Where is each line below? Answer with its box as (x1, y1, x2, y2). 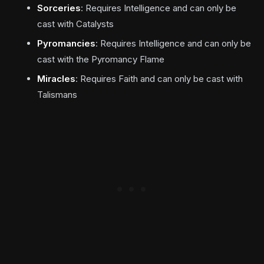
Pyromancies (37, 37, 95, 49)
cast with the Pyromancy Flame (37, 53, 164, 65)
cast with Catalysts (37, 18, 114, 29)
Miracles (37, 72, 75, 84)
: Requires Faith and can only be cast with (75, 72, 243, 84)
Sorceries (37, 2, 81, 14)
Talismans (37, 88, 77, 100)
